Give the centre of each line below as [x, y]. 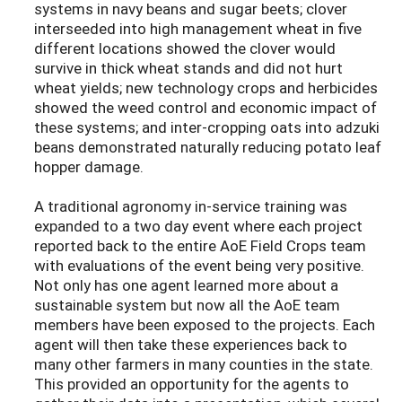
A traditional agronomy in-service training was [191, 206]
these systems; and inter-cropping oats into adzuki [207, 127]
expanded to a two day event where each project [198, 226]
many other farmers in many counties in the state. [204, 364]
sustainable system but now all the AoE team [187, 305]
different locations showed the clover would [185, 48]
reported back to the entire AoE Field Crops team [200, 246]
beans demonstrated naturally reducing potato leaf [208, 147]
